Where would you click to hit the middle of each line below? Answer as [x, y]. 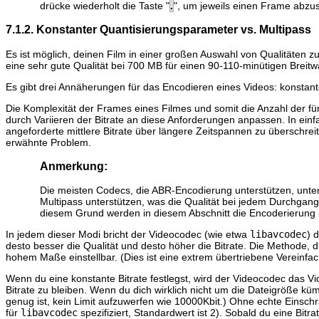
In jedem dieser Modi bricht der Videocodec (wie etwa [128, 235]
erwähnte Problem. [48, 142]
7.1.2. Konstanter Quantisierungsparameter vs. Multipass [158, 30]
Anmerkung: [74, 166]
